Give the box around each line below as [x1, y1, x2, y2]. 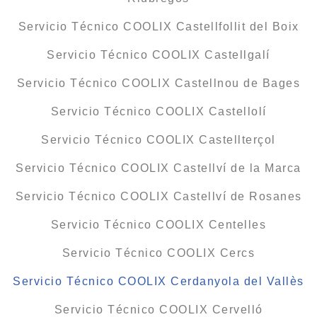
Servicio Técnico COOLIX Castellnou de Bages [16, 77, 301, 90]
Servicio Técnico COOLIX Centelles [50, 219, 267, 231]
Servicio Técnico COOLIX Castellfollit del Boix [18, 21, 299, 33]
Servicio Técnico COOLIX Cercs [62, 247, 255, 260]
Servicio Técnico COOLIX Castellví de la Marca [16, 162, 301, 175]
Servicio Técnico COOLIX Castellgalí [47, 49, 270, 62]
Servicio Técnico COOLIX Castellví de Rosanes [15, 190, 302, 203]
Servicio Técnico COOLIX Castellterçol [41, 134, 276, 146]
